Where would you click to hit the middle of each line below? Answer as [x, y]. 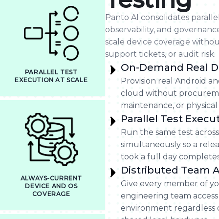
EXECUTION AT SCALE [51, 80]
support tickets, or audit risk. [160, 54]
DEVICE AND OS [51, 186]
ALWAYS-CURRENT [51, 178]
